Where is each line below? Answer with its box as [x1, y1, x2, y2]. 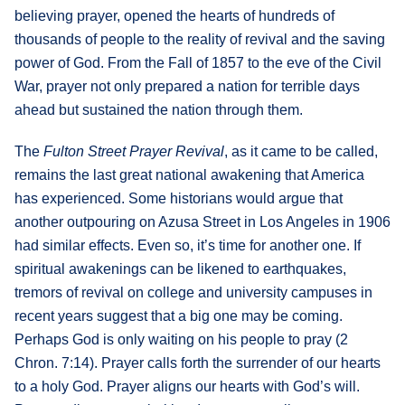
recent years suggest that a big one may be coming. [14, 307, 343, 324]
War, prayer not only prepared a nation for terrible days [14, 78, 360, 94]
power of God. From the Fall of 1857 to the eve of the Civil [14, 54, 381, 71]
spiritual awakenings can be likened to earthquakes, [14, 260, 346, 277]
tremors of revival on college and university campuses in [14, 284, 372, 300]
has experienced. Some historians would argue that [14, 190, 343, 206]
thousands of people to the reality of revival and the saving [14, 31, 385, 47]
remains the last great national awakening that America [14, 166, 364, 183]
